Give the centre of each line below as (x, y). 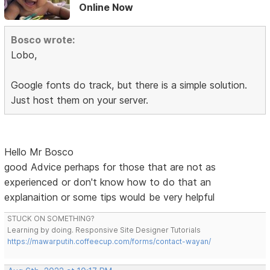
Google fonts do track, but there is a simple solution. (129, 85)
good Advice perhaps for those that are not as (110, 167)
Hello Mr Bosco (39, 152)
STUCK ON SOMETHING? (51, 219)
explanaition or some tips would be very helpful (110, 197)
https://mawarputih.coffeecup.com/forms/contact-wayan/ (109, 242)
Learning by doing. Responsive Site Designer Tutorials (104, 230)
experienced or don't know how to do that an (108, 182)
